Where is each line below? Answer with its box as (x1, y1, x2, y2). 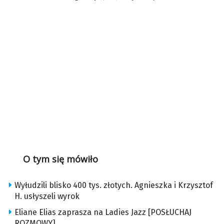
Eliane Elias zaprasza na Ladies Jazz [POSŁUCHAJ (14, 207, 191, 217)
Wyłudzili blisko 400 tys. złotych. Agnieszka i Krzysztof (14, 180, 213, 190)
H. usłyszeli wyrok (14, 191, 79, 201)
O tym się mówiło (22, 152, 98, 165)
